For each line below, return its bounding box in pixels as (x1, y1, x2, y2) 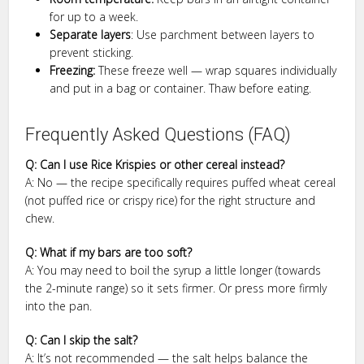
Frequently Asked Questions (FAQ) (25, 123, 292, 145)
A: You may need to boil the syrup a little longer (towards (25, 262, 322, 278)
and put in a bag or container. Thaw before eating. (50, 80, 312, 96)
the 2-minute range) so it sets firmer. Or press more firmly (25, 279, 327, 296)
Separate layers (50, 26, 132, 42)
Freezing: (50, 62, 96, 78)
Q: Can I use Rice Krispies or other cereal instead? (25, 156, 285, 172)
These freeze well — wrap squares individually (95, 62, 337, 78)
